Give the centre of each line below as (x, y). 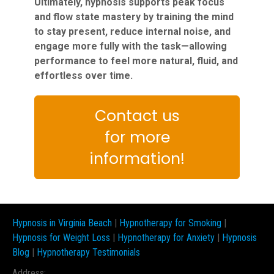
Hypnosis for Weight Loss (61, 238)
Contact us (137, 116)
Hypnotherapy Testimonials (88, 252)
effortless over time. (83, 76)
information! (137, 159)
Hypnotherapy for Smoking (170, 223)
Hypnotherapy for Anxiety (166, 238)
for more (137, 137)
